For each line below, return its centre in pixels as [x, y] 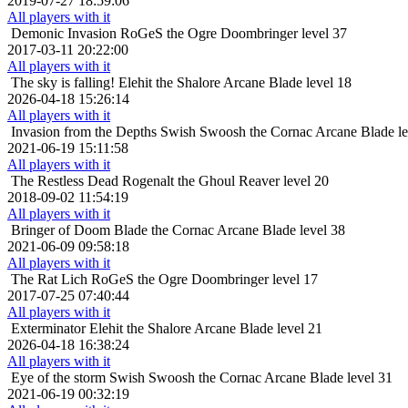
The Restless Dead [65, 181]
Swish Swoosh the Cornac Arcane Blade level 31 [251, 378]
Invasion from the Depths [84, 132]
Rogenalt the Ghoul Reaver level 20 [225, 181]
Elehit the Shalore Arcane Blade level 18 [235, 83]
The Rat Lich [49, 280]
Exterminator [48, 329]
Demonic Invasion [64, 34]
